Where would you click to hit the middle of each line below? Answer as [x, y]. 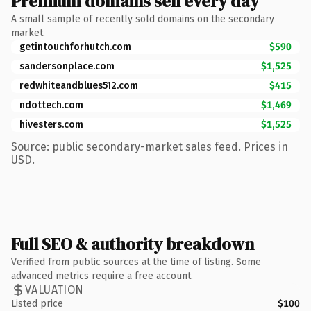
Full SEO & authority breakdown [133, 244]
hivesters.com [51, 124]
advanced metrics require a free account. [102, 276]
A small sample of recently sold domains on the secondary [143, 19]
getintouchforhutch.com [75, 47]
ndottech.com [51, 105]
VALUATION [54, 290]
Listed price [37, 303]
